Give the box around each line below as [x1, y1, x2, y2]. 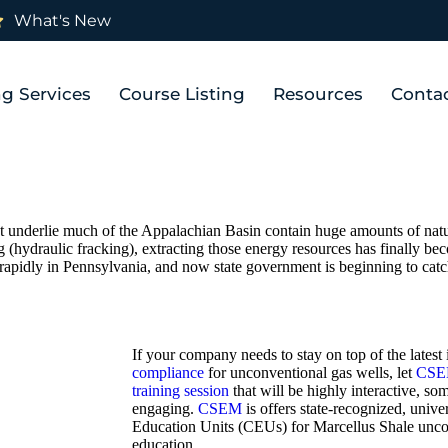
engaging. [132, 399, 198, 417]
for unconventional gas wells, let [204, 363, 416, 381]
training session [132, 381, 229, 399]
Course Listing [119, 84, 246, 105]
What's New [14, 11, 111, 30]
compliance [132, 363, 204, 381]
